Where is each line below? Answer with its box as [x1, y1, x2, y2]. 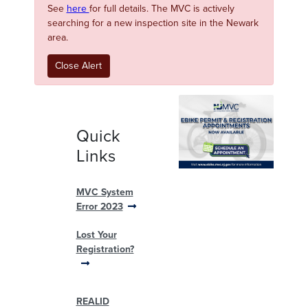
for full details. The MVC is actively [89, 3, 234, 15]
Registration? [76, 243, 134, 255]
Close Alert [55, 60, 102, 72]
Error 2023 [76, 200, 123, 212]
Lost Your [76, 228, 117, 241]
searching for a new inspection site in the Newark [47, 17, 258, 30]
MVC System [76, 186, 133, 198]
